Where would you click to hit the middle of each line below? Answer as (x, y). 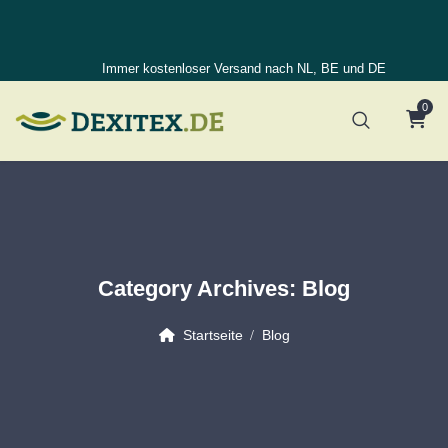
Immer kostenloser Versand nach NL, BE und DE (244, 68)
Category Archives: (200, 288)
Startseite (212, 335)
